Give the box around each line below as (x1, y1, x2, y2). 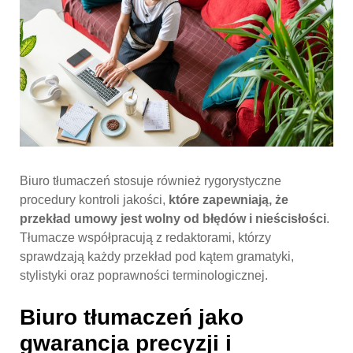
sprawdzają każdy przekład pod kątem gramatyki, (20, 249, 294, 263)
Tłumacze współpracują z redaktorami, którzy (20, 230, 271, 244)
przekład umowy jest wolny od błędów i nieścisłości (20, 211, 326, 225)
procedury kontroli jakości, (20, 192, 169, 206)
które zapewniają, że (169, 192, 288, 206)
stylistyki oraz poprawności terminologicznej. (20, 268, 268, 282)
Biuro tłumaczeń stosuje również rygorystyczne (20, 173, 281, 188)
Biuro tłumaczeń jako (20, 304, 243, 329)
